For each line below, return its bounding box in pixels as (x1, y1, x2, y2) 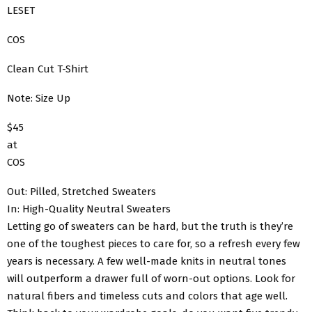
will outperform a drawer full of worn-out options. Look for (7, 272, 295, 285)
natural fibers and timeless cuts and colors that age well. (7, 289, 288, 302)
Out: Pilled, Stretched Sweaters (7, 185, 156, 198)
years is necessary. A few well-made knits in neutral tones (7, 254, 286, 267)
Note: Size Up (7, 91, 70, 104)
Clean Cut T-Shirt (7, 62, 88, 75)
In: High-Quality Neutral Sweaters (7, 202, 171, 215)
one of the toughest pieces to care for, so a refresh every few (7, 237, 300, 250)
